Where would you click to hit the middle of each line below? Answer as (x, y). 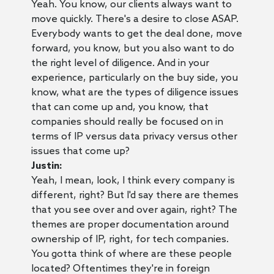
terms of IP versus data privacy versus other (134, 136)
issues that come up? (80, 151)
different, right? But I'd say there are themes (135, 195)
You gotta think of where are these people (131, 254)
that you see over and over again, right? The (134, 210)
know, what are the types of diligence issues (135, 92)
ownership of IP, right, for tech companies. (130, 239)
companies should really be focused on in (127, 122)
